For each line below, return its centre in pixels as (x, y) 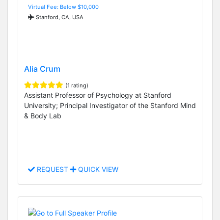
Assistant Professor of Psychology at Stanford (98, 95)
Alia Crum (42, 69)
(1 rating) (77, 86)
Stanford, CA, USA (59, 17)
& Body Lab (43, 116)
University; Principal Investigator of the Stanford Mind (110, 106)
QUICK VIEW (97, 169)
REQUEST (53, 169)
